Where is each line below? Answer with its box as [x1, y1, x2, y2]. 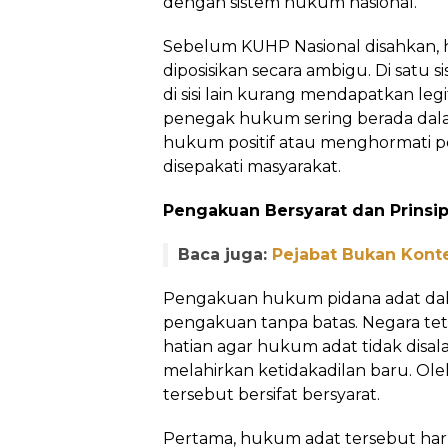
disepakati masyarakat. [163, 157, 341, 176]
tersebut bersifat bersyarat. [163, 385, 380, 404]
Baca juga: [178, 245, 272, 264]
